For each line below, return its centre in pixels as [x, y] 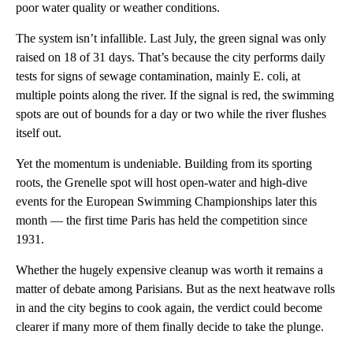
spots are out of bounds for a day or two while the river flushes [171, 114]
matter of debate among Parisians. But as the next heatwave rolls [175, 289]
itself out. [39, 133]
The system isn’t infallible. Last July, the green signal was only [171, 38]
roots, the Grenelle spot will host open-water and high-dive [162, 182]
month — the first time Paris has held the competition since [162, 220]
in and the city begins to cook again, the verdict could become [169, 308]
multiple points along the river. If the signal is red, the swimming [175, 95]
